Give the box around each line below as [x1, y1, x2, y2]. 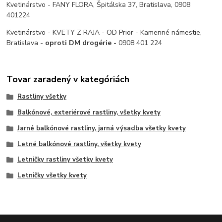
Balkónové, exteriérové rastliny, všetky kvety [17, 108, 161, 117]
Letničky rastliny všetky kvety [17, 155, 113, 165]
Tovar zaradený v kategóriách [6, 73, 130, 86]
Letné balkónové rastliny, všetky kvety [17, 139, 141, 149]
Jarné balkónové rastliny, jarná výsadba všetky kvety [17, 123, 186, 133]
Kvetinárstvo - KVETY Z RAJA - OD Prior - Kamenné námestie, [6, 27, 202, 37]
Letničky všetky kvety [17, 171, 87, 180]
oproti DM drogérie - [45, 38, 119, 48]
